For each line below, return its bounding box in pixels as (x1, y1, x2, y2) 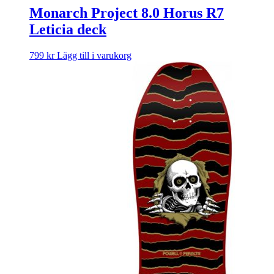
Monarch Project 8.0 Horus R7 (29, 4, 224, 21)
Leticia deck (29, 21, 106, 37)
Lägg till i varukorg (57, 50, 131, 61)
